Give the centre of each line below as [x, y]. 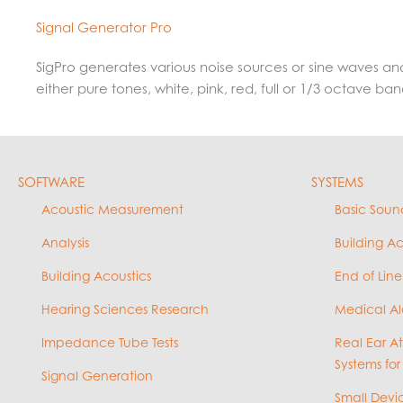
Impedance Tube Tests [110, 342]
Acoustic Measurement [112, 209]
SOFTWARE [51, 182]
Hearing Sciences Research [125, 309]
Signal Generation [97, 376]
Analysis [65, 242]
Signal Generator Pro [104, 27]
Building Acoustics [96, 276]
